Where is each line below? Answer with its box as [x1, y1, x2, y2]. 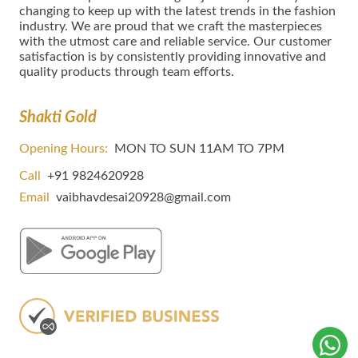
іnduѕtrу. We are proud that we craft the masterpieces [18, 20, 322, 33]
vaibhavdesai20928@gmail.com [55, 191, 231, 204]
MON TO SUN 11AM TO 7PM [113, 142, 284, 155]
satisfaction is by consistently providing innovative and [18, 50, 326, 63]
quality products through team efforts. [18, 66, 234, 78]
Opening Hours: [18, 142, 108, 155]
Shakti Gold [18, 109, 97, 125]
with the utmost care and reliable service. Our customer [18, 35, 332, 48]
